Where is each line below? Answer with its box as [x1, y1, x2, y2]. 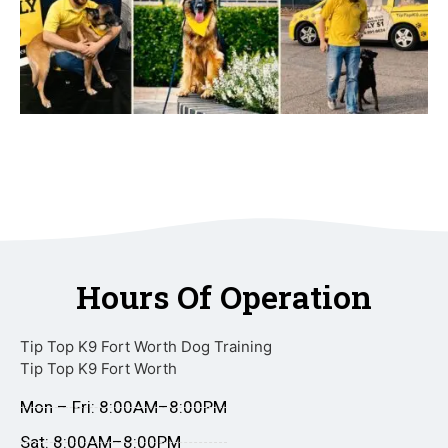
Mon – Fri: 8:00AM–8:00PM [20, 397, 227, 418]
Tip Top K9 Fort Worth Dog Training [20, 337, 272, 357]
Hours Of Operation [76, 275, 372, 319]
